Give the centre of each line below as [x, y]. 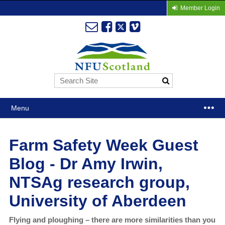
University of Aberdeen [97, 201]
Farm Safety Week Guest [103, 145]
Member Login [200, 8]
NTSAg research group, [99, 183]
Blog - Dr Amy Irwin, [86, 164]
